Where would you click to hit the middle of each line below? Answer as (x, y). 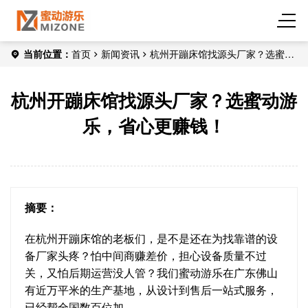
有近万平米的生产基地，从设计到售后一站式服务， (151, 290)
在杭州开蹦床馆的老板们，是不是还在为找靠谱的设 (151, 238)
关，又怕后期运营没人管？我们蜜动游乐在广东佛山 (151, 273)
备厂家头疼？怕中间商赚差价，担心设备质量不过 (146, 255)
